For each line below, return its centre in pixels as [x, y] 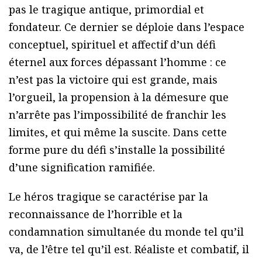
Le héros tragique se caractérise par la [108, 196]
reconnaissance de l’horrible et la [96, 214]
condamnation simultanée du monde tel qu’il [126, 231]
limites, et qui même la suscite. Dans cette [118, 132]
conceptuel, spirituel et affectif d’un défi [112, 44]
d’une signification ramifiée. [82, 167]
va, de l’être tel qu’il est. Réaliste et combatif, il [129, 249]
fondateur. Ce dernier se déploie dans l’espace [127, 27]
